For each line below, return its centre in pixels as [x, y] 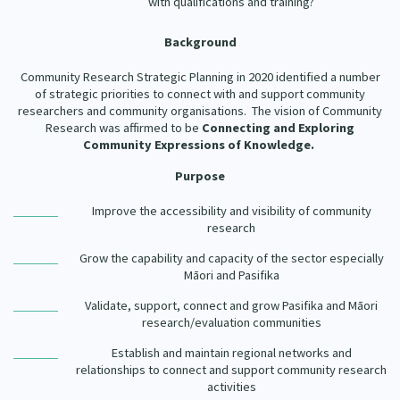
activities [231, 387]
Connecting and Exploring [278, 128]
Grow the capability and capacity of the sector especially [231, 258]
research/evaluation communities [231, 323]
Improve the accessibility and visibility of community [231, 211]
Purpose [200, 176]
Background [200, 42]
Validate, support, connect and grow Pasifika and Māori [231, 306]
